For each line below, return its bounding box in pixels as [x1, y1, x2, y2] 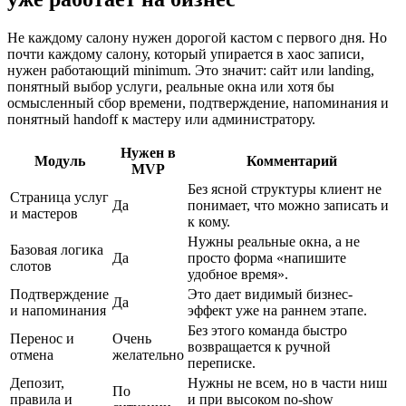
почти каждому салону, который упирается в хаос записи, [7, 45, 364, 62]
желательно [112, 346, 184, 362]
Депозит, [10, 374, 64, 391]
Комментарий [246, 152, 337, 169]
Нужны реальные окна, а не [188, 233, 360, 249]
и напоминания [10, 302, 106, 318]
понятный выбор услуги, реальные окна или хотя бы [7, 78, 334, 94]
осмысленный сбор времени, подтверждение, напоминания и [7, 94, 389, 111]
